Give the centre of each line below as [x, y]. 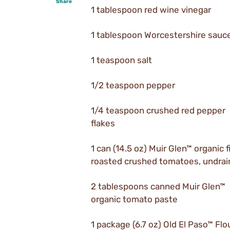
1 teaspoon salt [121, 60]
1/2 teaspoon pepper [133, 85]
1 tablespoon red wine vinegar [151, 9]
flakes [103, 123]
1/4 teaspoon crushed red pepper [158, 110]
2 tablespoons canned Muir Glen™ [158, 186]
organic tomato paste [134, 199]
